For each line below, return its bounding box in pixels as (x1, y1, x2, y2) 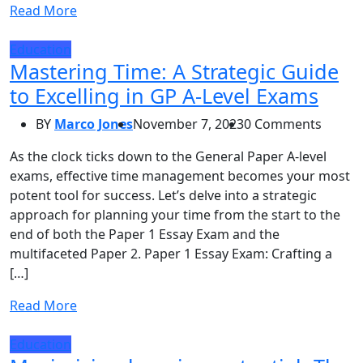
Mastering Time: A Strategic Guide (10, 57, 339, 85)
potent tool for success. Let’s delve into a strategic (10, 186, 317, 204)
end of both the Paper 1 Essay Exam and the (10, 224, 280, 243)
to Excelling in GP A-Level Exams (10, 81, 318, 109)
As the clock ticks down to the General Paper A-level (10, 147, 327, 165)
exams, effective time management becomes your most (10, 166, 350, 185)
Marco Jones (54, 114, 133, 133)
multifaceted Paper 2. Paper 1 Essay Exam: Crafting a (10, 244, 332, 263)
